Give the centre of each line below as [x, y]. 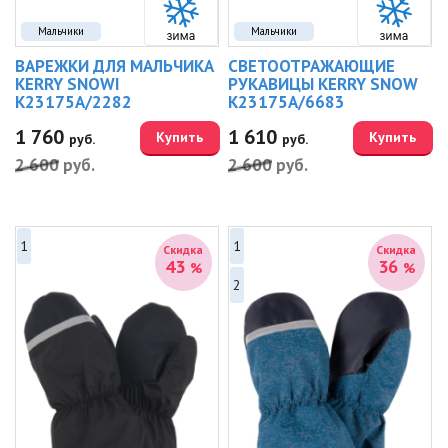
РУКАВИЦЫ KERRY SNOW [323, 84]
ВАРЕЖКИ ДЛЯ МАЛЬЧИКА [115, 66]
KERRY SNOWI [68, 84]
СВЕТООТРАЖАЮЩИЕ [312, 66]
